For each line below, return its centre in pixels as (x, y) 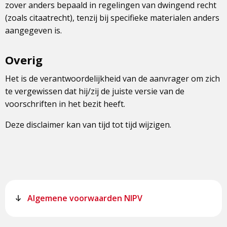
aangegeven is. (33, 31)
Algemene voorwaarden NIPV (85, 198)
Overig (24, 60)
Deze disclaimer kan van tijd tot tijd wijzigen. (88, 125)
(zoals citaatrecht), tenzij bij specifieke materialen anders (112, 18)
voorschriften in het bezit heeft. (65, 104)
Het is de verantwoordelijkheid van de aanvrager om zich (112, 79)
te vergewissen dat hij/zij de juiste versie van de (95, 91)
